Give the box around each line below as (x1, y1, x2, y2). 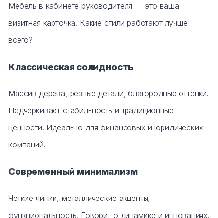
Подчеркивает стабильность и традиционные (8, 106, 174, 115)
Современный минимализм (8, 166, 138, 177)
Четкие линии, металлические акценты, (8, 193, 151, 203)
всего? (8, 35, 33, 45)
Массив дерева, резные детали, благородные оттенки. (8, 89, 209, 98)
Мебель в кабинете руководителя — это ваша (8, 1, 179, 11)
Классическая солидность (8, 61, 134, 73)
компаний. (8, 140, 46, 149)
